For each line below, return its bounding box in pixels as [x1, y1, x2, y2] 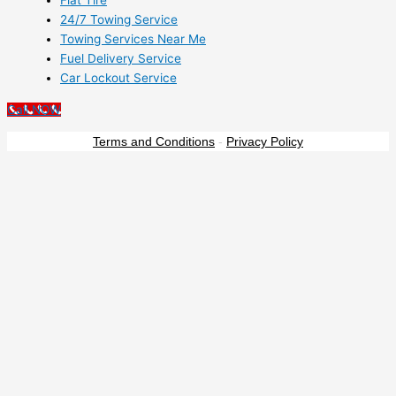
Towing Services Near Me [60, 32, 206, 47]
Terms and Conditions [93, 133, 215, 148]
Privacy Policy [226, 133, 303, 148]
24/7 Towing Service [60, 12, 178, 27]
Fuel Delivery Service [60, 51, 181, 66]
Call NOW [7, 103, 61, 118]
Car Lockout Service [60, 71, 177, 86]
